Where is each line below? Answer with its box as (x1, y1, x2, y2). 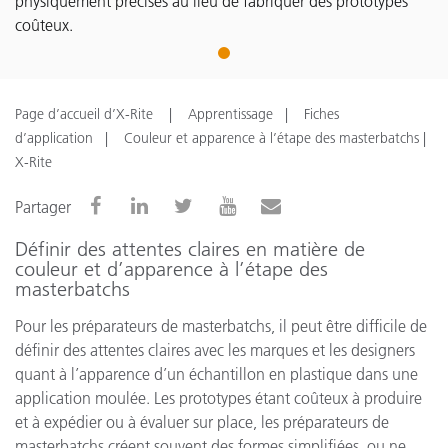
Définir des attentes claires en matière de (15, 237, 365, 261)
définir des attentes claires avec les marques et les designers (15, 340, 415, 360)
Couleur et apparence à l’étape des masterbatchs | (124, 129, 426, 147)
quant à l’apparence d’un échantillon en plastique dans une (15, 364, 418, 384)
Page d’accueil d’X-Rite (15, 105, 157, 123)
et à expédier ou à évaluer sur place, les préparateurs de (15, 412, 389, 432)
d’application (15, 129, 93, 147)
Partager (15, 197, 71, 217)
